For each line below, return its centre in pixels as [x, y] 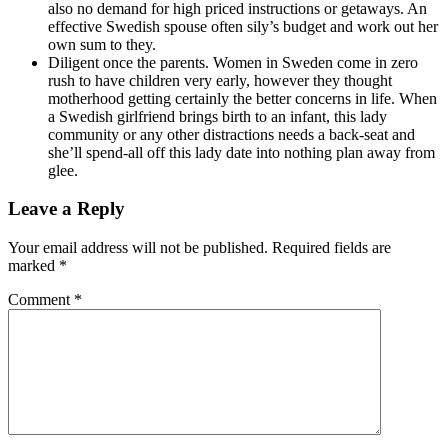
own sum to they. [102, 44]
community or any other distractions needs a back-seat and [231, 134]
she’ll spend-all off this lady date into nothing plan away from [241, 152]
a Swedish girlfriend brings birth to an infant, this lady [217, 116]
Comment [41, 300]
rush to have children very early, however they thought [220, 80]
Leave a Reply [66, 209]
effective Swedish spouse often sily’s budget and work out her [243, 26]
